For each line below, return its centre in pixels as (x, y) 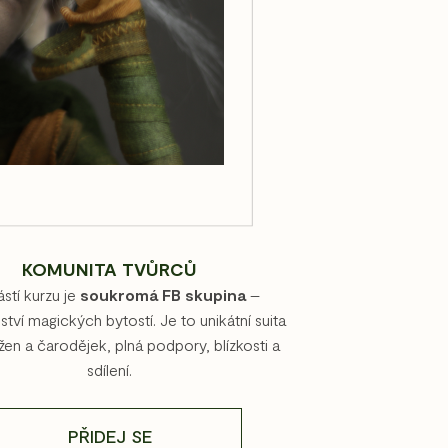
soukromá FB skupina (162, 295)
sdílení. (110, 370)
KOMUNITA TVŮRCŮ (110, 269)
